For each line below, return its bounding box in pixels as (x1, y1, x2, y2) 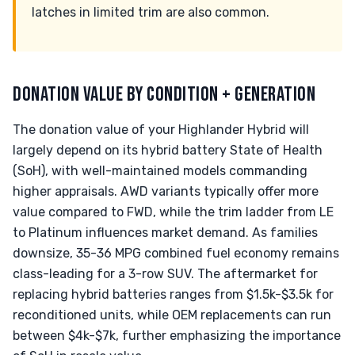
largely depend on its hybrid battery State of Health (13, 143, 323, 158)
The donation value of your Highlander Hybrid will (13, 122, 309, 137)
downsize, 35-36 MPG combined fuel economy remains (13, 246, 339, 261)
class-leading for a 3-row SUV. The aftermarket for (13, 266, 318, 281)
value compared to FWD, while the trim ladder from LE (13, 204, 334, 219)
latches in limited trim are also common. (32, 5, 269, 20)
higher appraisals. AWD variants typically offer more (13, 184, 319, 199)
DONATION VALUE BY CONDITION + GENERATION (13, 82, 316, 107)
